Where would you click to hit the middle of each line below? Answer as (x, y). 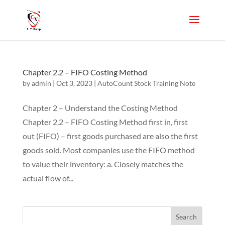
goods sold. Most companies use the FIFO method (108, 150)
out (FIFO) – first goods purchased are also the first (110, 136)
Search (187, 216)
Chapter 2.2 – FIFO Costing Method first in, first (105, 122)
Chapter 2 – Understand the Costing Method (100, 108)
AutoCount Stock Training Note (146, 83)
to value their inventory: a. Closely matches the (103, 164)
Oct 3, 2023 (74, 83)
